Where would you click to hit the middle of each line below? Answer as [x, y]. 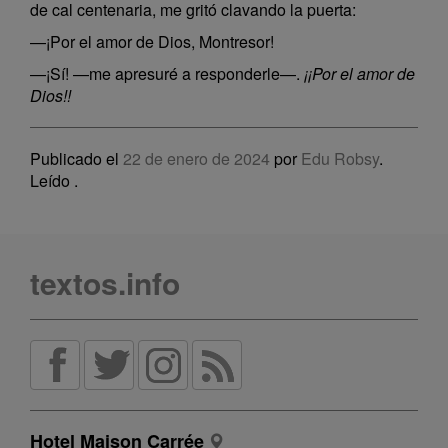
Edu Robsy [340, 158]
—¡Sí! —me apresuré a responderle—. [167, 73]
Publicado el [76, 158]
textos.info [105, 282]
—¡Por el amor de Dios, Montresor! [152, 41]
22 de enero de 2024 [196, 158]
